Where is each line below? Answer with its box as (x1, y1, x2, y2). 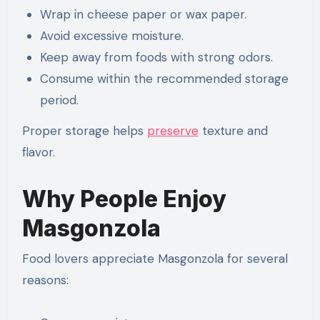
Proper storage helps (21, 123, 147, 139)
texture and (198, 123, 268, 139)
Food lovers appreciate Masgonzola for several (21, 250, 288, 266)
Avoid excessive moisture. (40, 28, 184, 44)
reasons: (21, 271, 69, 288)
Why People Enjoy (21, 185, 226, 214)
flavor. (21, 144, 55, 161)
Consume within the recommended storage (40, 71, 289, 87)
